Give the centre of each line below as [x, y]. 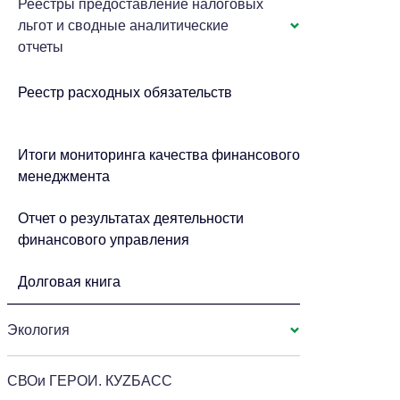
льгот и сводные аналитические [124, 25]
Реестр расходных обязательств [125, 92]
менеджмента [64, 176]
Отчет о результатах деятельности [131, 218]
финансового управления [104, 240]
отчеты [41, 47]
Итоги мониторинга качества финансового [159, 155]
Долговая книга [70, 282]
